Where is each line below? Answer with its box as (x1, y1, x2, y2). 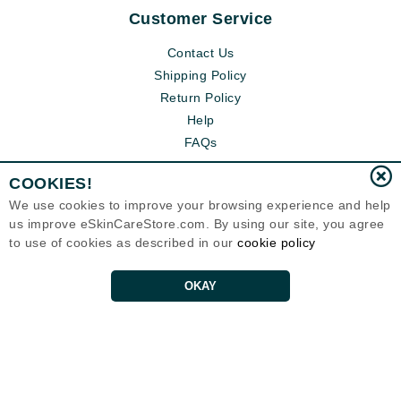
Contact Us (166, 46, 235, 61)
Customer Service (128, 10, 273, 29)
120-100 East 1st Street (143, 336, 258, 347)
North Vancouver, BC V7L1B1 (131, 348, 270, 360)
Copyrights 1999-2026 (148, 373, 253, 385)
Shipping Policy (154, 68, 247, 83)
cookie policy (237, 235, 316, 250)
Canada (182, 361, 219, 372)
